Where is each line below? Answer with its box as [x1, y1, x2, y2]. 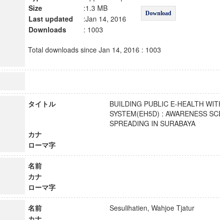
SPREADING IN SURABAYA [109, 118, 204, 128]
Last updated [28, 14, 73, 24]
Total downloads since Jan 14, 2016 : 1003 [27, 45, 161, 55]
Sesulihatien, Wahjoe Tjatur [109, 203, 203, 213]
